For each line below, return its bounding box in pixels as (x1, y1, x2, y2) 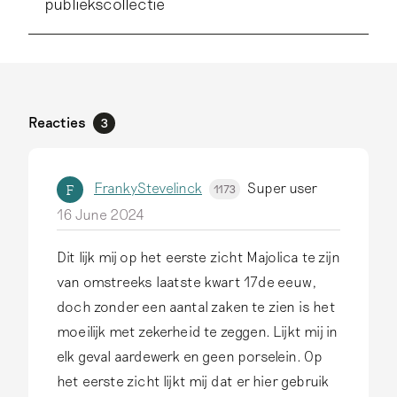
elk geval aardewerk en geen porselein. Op (57, 347, 323, 365)
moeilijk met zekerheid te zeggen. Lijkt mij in (57, 323, 339, 340)
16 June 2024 (57, 206, 144, 223)
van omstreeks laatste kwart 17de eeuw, (57, 273, 320, 291)
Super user (246, 178, 317, 196)
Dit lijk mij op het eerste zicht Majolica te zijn (57, 248, 340, 266)
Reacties (28, 113, 89, 131)
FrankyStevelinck (94, 178, 202, 196)
